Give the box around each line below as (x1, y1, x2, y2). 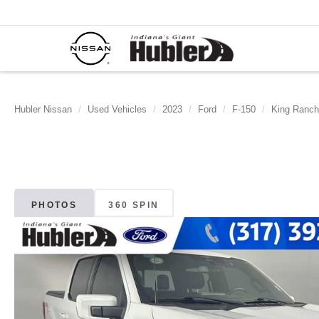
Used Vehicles (88, 104, 147, 115)
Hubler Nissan (14, 104, 72, 115)
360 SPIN (108, 200, 159, 211)
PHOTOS (31, 200, 78, 211)
